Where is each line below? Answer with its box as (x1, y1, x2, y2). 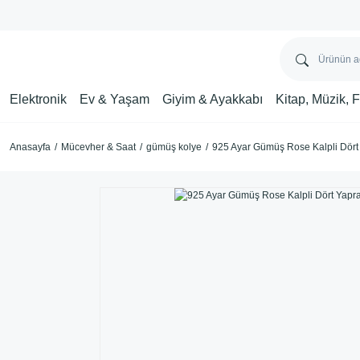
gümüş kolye (146, 141, 202, 153)
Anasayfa (10, 141, 51, 153)
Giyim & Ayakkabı (162, 92, 263, 106)
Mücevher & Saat (61, 141, 136, 153)
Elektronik (10, 92, 67, 106)
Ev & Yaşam (80, 92, 149, 106)
